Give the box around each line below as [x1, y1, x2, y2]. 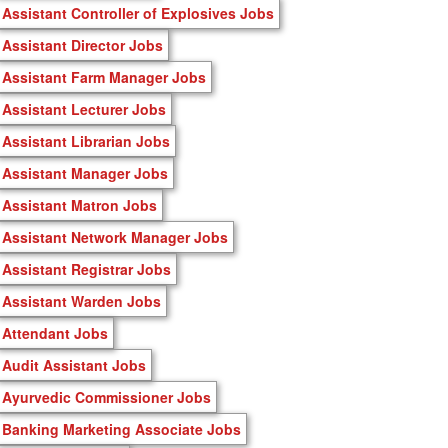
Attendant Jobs [2, 322, 108, 343]
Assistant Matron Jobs [2, 194, 157, 215]
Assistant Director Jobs [2, 34, 163, 55]
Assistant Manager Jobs [2, 162, 168, 183]
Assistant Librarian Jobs [2, 130, 170, 151]
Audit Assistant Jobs [2, 354, 146, 375]
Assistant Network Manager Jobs [2, 226, 228, 247]
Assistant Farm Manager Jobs [2, 66, 206, 87]
